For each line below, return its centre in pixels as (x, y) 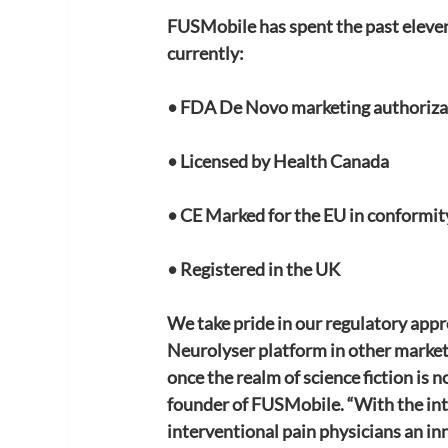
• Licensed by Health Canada (278, 160)
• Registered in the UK (254, 268)
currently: (206, 52)
